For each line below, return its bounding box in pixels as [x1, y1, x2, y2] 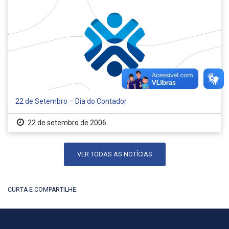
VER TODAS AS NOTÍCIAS [77, 150, 152, 158]
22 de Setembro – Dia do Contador [15, 97, 127, 106]
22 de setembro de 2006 [26, 119, 106, 127]
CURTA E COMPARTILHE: [8, 186, 78, 194]
